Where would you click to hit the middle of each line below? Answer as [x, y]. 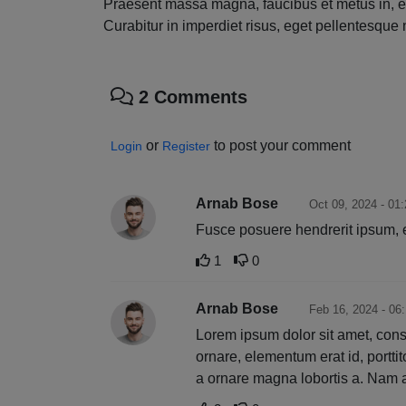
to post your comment [280, 145]
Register [186, 146]
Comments [198, 97]
